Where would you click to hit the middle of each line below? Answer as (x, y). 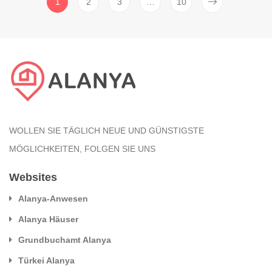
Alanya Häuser (48, 219)
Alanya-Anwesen (53, 198)
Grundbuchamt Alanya (65, 240)
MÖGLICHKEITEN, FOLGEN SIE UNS (82, 148)
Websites (33, 177)
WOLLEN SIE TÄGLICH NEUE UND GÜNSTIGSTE (107, 130)
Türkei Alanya (46, 260)
